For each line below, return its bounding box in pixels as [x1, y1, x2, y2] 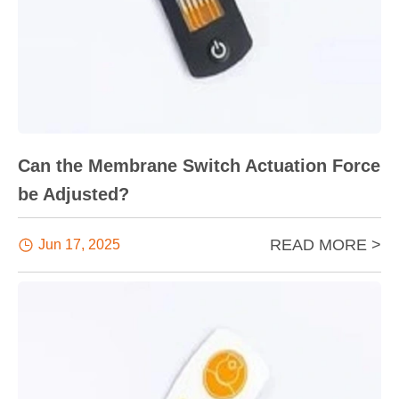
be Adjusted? [18, 183, 129, 204]
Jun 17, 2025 [38, 236, 120, 252]
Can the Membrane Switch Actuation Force [18, 155, 380, 175]
